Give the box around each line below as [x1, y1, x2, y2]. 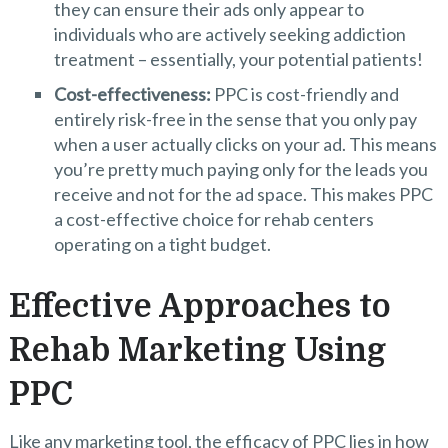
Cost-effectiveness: [53, 83, 211, 105]
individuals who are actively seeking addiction [53, 23, 406, 45]
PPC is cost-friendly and [210, 83, 399, 105]
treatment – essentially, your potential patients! [53, 48, 423, 70]
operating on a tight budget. [53, 233, 271, 255]
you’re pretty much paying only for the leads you [53, 158, 428, 180]
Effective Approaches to [8, 288, 391, 326]
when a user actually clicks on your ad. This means [53, 133, 437, 155]
